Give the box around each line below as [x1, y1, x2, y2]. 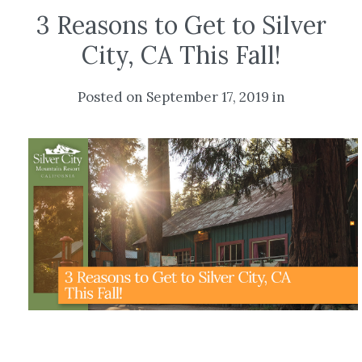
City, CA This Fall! [82, 40, 280, 70]
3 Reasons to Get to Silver [36, 10, 326, 40]
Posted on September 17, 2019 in [77, 87, 285, 106]
